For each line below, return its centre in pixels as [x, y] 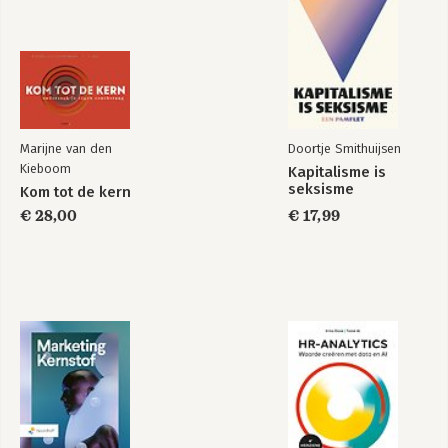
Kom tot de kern [75, 191]
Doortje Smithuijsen [344, 148]
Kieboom [45, 168]
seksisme [321, 188]
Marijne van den [66, 148]
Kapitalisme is [337, 171]
